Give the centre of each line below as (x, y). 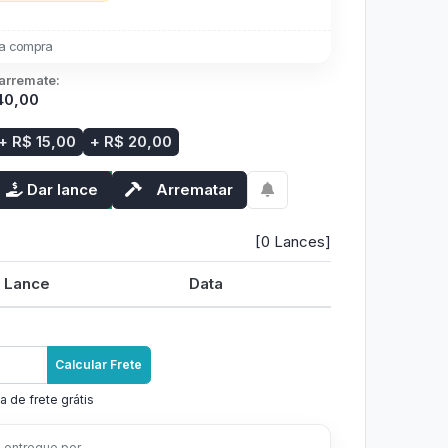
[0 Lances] (292, 241)
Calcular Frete (99, 364)
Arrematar (195, 189)
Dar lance (62, 189)
